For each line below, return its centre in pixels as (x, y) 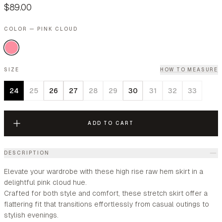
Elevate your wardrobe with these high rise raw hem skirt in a (104, 171)
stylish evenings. (31, 215)
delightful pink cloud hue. (45, 182)
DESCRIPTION (27, 153)
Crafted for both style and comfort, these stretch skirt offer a (106, 193)
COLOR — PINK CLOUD (41, 29)
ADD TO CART (111, 123)
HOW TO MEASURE (189, 70)
